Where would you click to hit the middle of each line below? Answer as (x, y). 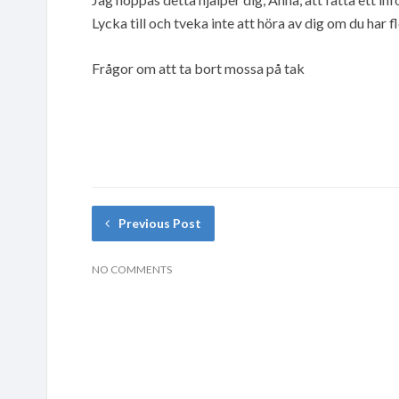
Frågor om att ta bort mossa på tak (198, 68)
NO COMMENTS (132, 269)
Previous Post (160, 223)
